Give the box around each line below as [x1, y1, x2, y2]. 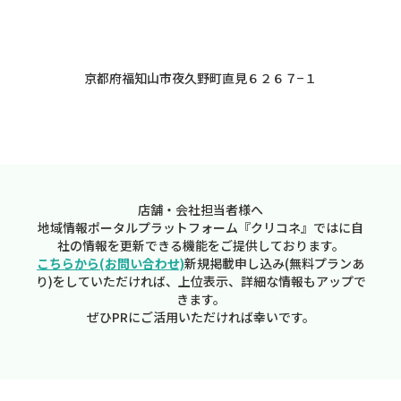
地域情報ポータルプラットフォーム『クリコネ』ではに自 [38, 218, 363, 236]
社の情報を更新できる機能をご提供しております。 [56, 235, 345, 254]
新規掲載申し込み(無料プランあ [184, 253, 364, 272]
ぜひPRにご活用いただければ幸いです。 [86, 307, 315, 326]
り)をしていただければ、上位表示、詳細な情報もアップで [35, 271, 366, 290]
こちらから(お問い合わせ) [37, 253, 184, 272]
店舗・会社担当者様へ [138, 200, 263, 218]
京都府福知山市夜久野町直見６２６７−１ [84, 68, 317, 87]
